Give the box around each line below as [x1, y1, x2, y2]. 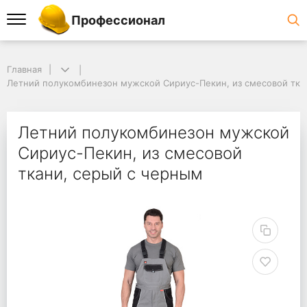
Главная [7, 64, 42, 75]
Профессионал [71, 12, 166, 27]
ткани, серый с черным [18, 164, 203, 184]
